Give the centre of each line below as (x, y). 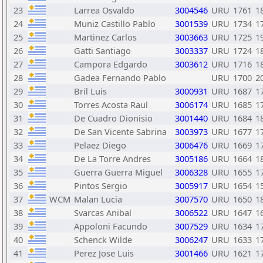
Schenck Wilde (103, 240)
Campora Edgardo (111, 64)
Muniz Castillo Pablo (115, 23)
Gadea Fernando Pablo (120, 77)
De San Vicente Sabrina (120, 131)
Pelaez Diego (100, 145)
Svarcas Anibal (103, 213)
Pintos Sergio (101, 186)
